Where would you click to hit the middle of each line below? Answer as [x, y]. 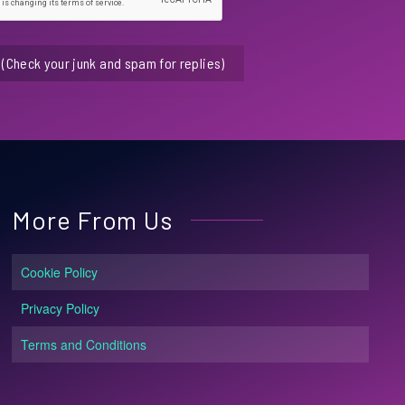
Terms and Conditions [84, 344]
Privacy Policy [61, 308]
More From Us [93, 220]
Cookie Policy [60, 272]
